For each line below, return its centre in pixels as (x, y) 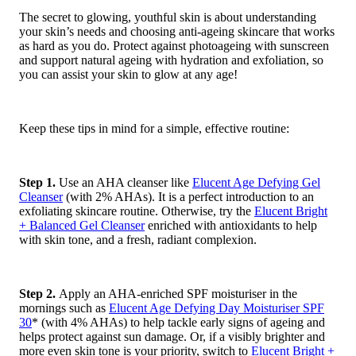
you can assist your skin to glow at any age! (128, 75)
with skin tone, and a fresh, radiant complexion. (139, 240)
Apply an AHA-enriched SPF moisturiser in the (178, 294)
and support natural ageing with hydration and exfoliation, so (171, 60)
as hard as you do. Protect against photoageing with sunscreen (174, 46)
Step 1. (39, 183)
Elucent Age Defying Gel (256, 183)
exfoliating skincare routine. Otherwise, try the (137, 211)
